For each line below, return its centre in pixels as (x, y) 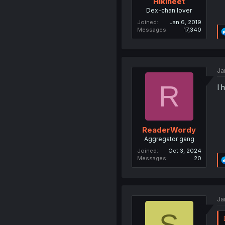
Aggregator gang (169, 139)
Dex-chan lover (169, 10)
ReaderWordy (169, 130)
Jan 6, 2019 (185, 22)
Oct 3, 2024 (185, 150)
